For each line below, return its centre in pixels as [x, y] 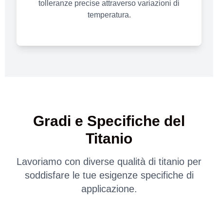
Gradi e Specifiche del [109, 121]
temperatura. [109, 15]
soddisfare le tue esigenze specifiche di [109, 175]
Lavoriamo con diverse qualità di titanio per [109, 162]
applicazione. [109, 189]
